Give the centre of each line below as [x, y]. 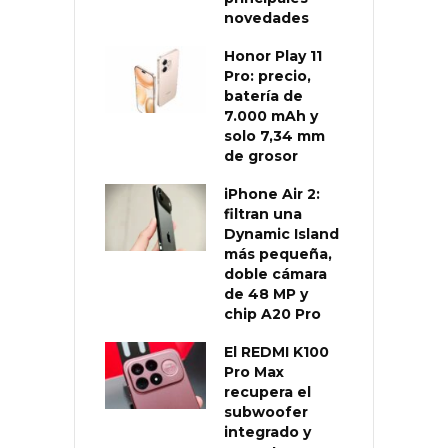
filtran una [263, 214]
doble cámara [275, 274]
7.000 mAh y [271, 116]
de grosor [261, 156]
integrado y [267, 432]
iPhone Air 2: [272, 194]
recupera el [267, 392]
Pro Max [254, 372]
